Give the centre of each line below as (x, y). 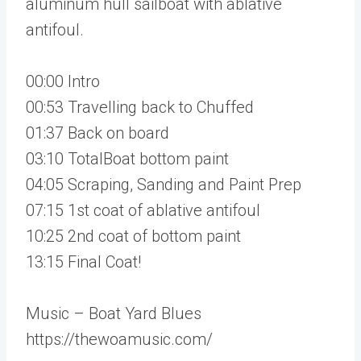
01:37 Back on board (98, 133)
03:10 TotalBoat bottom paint (127, 158)
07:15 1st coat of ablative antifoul (143, 210)
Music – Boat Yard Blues (114, 313)
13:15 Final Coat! (83, 261)
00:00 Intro (63, 81)
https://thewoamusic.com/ (119, 339)
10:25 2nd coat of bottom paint (133, 236)
